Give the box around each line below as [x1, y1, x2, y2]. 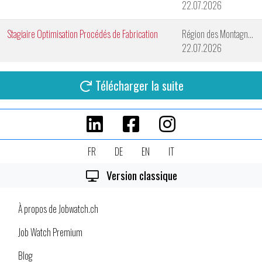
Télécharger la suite [95, 77, 184, 94]
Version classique [104, 167, 177, 184]
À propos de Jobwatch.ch [18, 202, 98, 216]
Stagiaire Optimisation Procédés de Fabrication [7, 27, 158, 41]
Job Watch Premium [18, 225, 82, 239]
